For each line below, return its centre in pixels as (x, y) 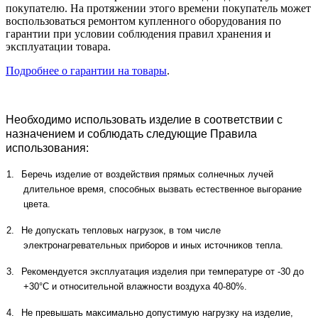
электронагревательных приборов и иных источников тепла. (153, 245)
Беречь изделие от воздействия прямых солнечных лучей (147, 174)
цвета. (37, 204)
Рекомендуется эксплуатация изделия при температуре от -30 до (163, 271)
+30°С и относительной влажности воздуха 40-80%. (135, 286)
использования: (47, 148)
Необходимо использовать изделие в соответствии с (144, 119)
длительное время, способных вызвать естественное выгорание (163, 189)
